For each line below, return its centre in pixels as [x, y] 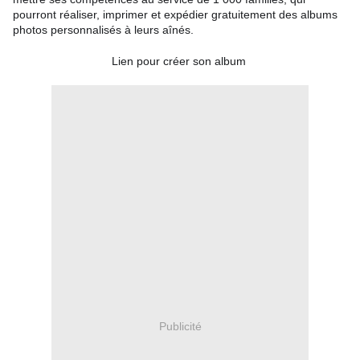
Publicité [180, 326]
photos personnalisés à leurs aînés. [103, 30]
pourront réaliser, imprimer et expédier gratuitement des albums [175, 15]
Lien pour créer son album [178, 61]
